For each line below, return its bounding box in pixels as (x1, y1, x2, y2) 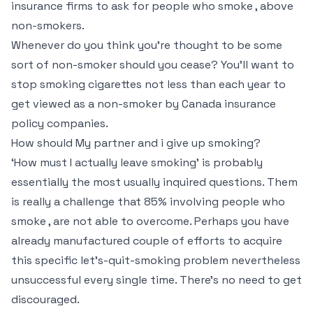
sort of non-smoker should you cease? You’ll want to (11, 57, 294, 72)
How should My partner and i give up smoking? (11, 136, 261, 150)
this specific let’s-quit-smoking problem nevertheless (11, 253, 300, 268)
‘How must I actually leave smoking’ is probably (11, 155, 263, 170)
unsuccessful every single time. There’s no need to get (11, 272, 302, 287)
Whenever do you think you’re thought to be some (11, 38, 282, 52)
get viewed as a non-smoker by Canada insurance (11, 96, 276, 111)
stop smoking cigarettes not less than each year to (11, 77, 286, 92)
